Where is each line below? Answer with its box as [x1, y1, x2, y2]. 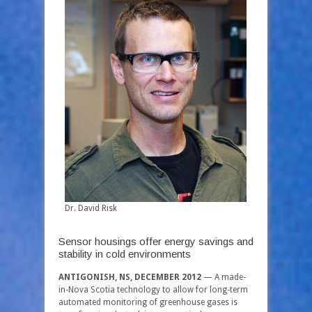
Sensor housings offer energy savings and [58, 235, 253, 247]
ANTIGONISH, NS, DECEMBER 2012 [58, 272, 201, 282]
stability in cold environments [58, 248, 191, 260]
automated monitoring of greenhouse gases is [58, 297, 237, 307]
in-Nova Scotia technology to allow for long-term [58, 285, 248, 295]
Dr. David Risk [65, 203, 117, 213]
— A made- [201, 272, 246, 282]
